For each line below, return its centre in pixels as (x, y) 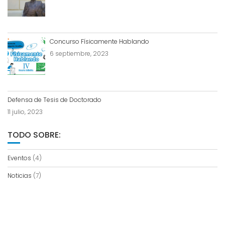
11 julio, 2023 (25, 112)
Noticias (20, 176)
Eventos (19, 158)
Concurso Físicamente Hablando (99, 41)
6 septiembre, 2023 (79, 53)
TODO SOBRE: (34, 135)
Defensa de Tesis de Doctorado (54, 100)
